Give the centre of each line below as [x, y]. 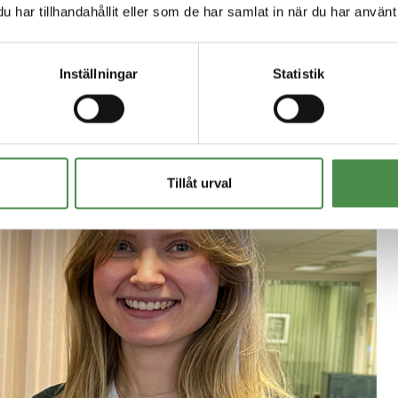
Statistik [298, 74]
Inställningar [99, 74]
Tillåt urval [199, 183]
